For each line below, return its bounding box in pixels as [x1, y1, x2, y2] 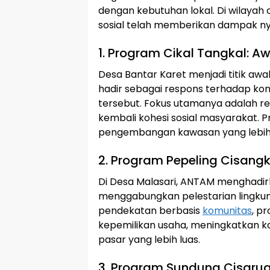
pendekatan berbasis [98, 204, 202, 218]
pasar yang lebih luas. [98, 233, 200, 246]
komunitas [202, 204, 252, 218]
